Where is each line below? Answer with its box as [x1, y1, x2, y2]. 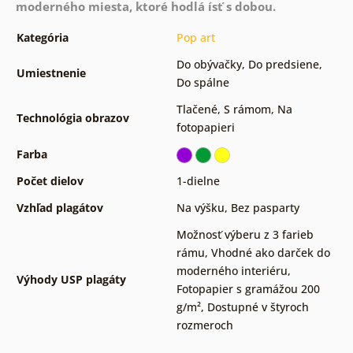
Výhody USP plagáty [16, 271, 126, 287]
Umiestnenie [16, 65, 86, 80]
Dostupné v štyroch [206, 299, 309, 314]
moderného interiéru [176, 262, 288, 278]
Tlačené [176, 101, 217, 117]
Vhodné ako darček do [210, 244, 330, 260]
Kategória [16, 29, 69, 45]
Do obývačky [176, 56, 242, 72]
